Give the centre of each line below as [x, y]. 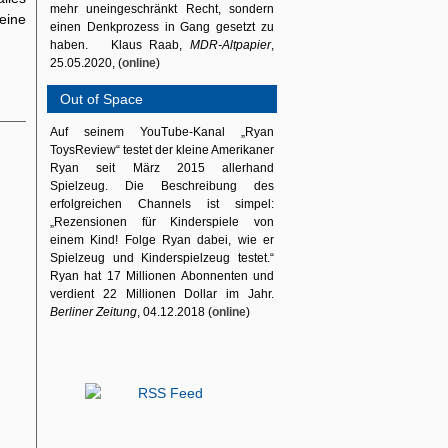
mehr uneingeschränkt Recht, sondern [162, 9]
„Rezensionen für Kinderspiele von [162, 222]
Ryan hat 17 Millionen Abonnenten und [162, 276]
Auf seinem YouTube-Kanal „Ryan [162, 132]
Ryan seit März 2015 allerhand [162, 168]
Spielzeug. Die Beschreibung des [162, 186]
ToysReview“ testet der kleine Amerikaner [162, 150]
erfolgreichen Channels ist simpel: [162, 204]
